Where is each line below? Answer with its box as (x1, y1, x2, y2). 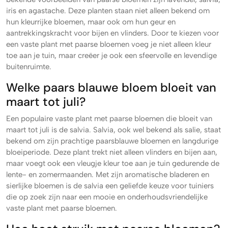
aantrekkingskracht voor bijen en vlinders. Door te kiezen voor (6, 28, 219, 38)
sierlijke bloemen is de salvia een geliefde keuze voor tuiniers (6, 181, 214, 190)
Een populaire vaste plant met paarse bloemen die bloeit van (6, 114, 212, 123)
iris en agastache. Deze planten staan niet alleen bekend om (6, 6, 210, 15)
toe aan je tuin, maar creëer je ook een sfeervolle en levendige (6, 51, 217, 60)
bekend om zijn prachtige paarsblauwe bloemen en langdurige (6, 136, 218, 146)
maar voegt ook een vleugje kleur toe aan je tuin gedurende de (6, 159, 219, 168)
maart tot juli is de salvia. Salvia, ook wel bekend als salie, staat (6, 125, 221, 134)
